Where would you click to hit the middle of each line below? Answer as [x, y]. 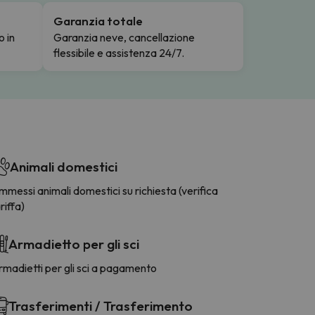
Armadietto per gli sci [74, 244]
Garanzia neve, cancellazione [124, 37]
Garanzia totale [98, 20]
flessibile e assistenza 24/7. [119, 52]
